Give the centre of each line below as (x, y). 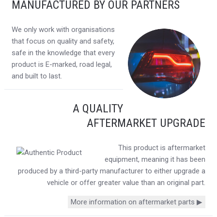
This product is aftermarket (162, 147)
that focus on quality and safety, (63, 41)
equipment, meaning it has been (155, 159)
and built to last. (37, 76)
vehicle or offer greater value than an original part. (126, 182)
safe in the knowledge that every (63, 53)
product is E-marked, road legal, (62, 64)
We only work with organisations (63, 29)
